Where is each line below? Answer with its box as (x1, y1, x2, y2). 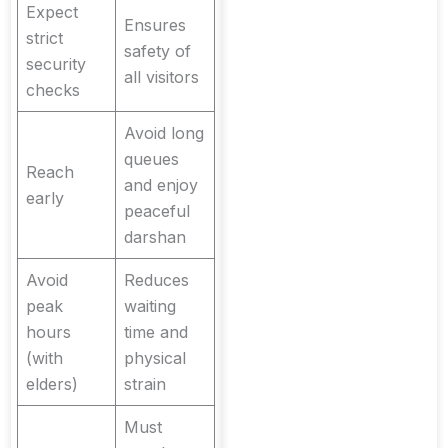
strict (26, 28, 63, 49)
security (26, 54, 86, 75)
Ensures (124, 15, 186, 36)
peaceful (124, 201, 190, 222)
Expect (26, 2, 78, 23)
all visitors (124, 67, 199, 88)
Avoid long (124, 123, 204, 144)
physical (124, 348, 186, 369)
